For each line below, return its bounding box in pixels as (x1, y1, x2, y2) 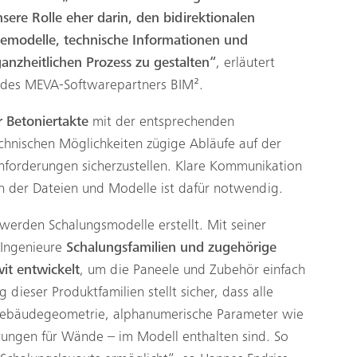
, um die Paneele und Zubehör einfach (80, 263, 305, 278)
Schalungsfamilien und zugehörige (66, 241, 277, 256)
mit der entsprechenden (88, 115, 234, 130)
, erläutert (216, 56, 275, 71)
